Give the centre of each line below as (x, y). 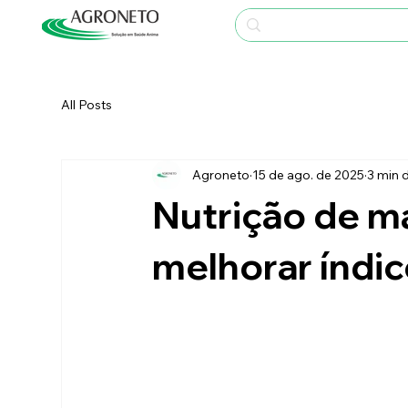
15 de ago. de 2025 (309, 174)
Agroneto (221, 174)
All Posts (87, 104)
